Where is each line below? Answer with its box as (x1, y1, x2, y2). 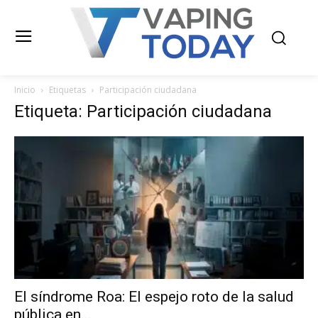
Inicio (14, 84, 35, 96)
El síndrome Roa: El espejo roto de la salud (14, 288, 294, 306)
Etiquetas (49, 84, 86, 96)
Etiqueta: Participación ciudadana (14, 102, 272, 121)
